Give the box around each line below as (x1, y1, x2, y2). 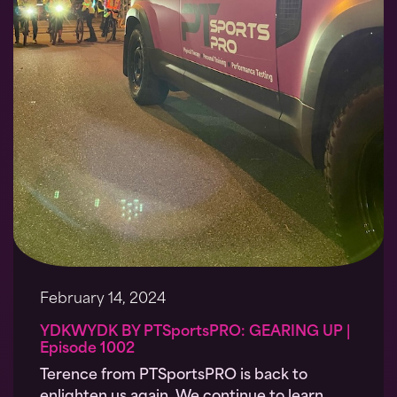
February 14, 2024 (40, 292, 166, 307)
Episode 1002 (40, 342, 135, 357)
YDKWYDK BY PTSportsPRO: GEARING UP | (40, 325, 350, 340)
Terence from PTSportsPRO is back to (40, 369, 307, 384)
